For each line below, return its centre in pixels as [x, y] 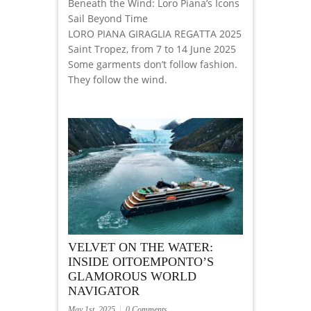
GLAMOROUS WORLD [132, 277]
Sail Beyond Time [108, 19]
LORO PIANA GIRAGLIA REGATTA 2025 [155, 34]
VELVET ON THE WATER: [141, 247]
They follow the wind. [118, 80]
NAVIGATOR [104, 291]
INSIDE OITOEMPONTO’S [141, 262]
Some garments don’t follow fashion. [153, 65]
